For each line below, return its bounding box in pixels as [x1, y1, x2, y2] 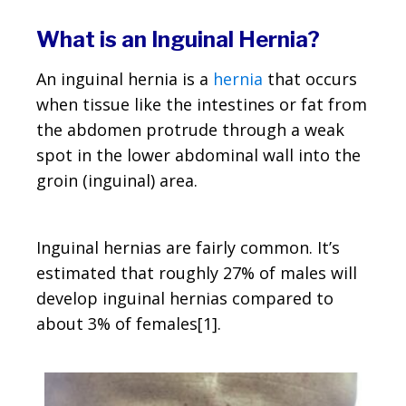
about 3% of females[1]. [36, 313, 221, 335]
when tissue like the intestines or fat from [36, 93, 367, 116]
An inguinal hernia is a [36, 68, 213, 91]
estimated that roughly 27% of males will [36, 262, 357, 285]
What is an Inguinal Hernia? [36, 26, 320, 53]
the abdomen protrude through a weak [36, 119, 344, 141]
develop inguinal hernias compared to [36, 287, 333, 310]
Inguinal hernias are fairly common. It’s [36, 237, 340, 259]
